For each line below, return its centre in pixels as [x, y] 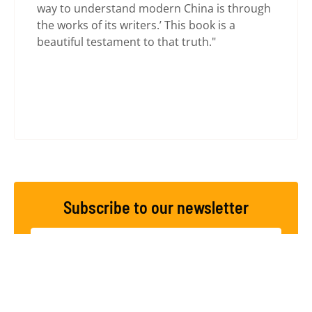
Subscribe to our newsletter [156, 208]
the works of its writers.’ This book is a [136, 25]
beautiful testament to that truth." [126, 42]
